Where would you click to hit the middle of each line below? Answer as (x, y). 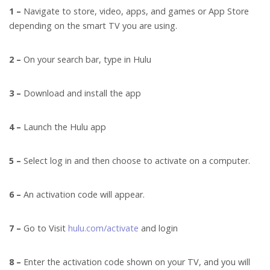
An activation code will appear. (84, 195)
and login (159, 228)
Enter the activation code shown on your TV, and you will (136, 262)
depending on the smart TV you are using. (94, 26)
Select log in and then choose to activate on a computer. (137, 161)
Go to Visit (45, 228)
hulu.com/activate (103, 228)
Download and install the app (82, 93)
